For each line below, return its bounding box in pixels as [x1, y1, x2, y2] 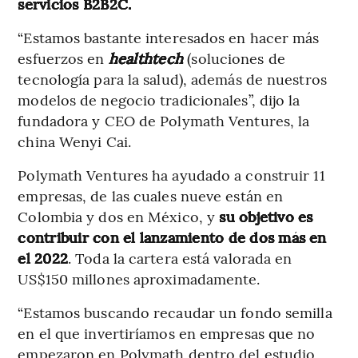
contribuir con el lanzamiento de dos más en [18, 226, 327, 247]
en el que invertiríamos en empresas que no [18, 322, 316, 343]
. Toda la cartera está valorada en [68, 247, 292, 268]
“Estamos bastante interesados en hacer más [18, 26, 320, 47]
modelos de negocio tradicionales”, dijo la [18, 89, 300, 109]
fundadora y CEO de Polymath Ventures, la [18, 109, 310, 130]
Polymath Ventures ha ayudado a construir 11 [18, 164, 325, 185]
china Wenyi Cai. [18, 130, 131, 151]
